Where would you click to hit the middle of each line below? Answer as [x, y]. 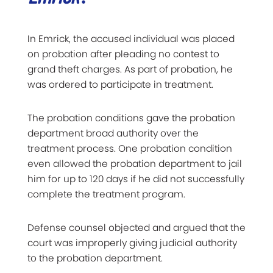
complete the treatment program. [106, 194]
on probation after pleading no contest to [123, 54]
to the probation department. [95, 258]
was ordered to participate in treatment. [120, 84]
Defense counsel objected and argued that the [136, 227]
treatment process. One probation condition [130, 148]
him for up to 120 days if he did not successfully [136, 179]
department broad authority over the [113, 133]
